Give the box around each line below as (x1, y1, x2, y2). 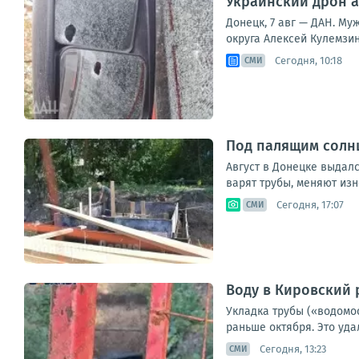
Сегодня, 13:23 (260, 342, 326, 355)
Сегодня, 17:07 (276, 198, 344, 211)
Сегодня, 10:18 (275, 54, 342, 67)
